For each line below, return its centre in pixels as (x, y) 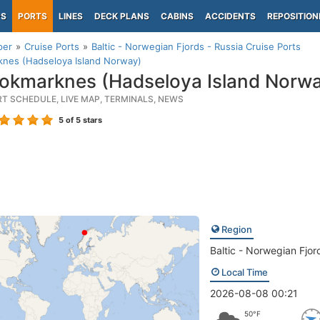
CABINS (177, 16)
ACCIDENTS (230, 16)
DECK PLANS (122, 16)
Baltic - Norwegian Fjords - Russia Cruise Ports (196, 46)
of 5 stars (83, 120)
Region (235, 229)
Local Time (243, 272)
